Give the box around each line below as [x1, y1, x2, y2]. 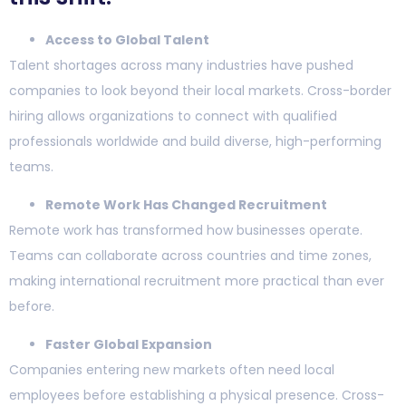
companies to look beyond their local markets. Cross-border [9, 81, 391, 100]
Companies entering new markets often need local [9, 361, 334, 380]
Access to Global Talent [45, 30, 209, 49]
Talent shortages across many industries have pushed [9, 55, 353, 74]
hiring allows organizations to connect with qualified [9, 106, 337, 125]
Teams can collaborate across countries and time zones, [9, 246, 372, 265]
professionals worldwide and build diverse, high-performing [9, 131, 382, 150]
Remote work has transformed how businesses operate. [9, 220, 362, 239]
